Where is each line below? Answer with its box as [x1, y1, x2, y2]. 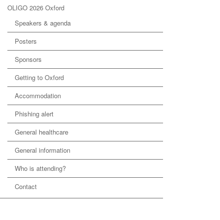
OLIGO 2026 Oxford [7, 3, 64, 12]
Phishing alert [15, 109, 54, 118]
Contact [15, 182, 37, 191]
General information [15, 145, 70, 155]
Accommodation [15, 91, 61, 100]
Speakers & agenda [15, 18, 71, 27]
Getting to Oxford [15, 73, 64, 82]
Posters [15, 36, 37, 46]
